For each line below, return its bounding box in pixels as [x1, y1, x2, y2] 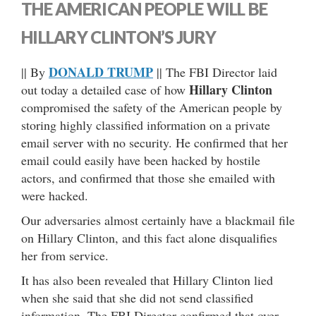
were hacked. [21, 186, 88, 204]
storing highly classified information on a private [21, 116, 270, 133]
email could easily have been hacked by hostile [21, 151, 260, 169]
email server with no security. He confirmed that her [21, 133, 288, 151]
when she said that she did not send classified [21, 288, 253, 306]
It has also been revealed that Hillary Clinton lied [21, 271, 273, 288]
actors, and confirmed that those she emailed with [21, 169, 275, 186]
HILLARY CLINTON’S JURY [21, 26, 217, 47]
